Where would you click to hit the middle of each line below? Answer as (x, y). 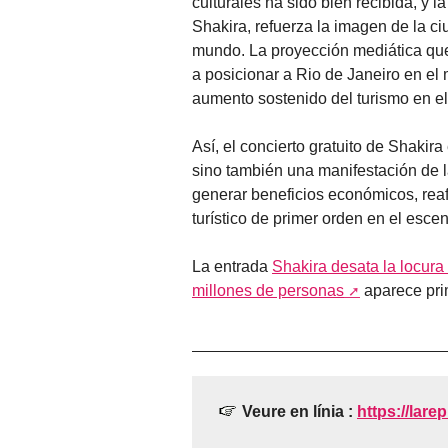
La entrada (232, 267)
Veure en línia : (299, 412)
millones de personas (268, 291)
